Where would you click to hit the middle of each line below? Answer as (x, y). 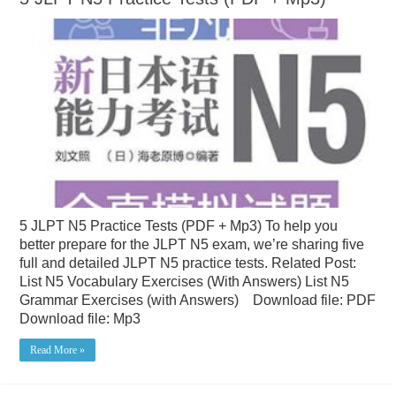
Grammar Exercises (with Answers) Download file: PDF (198, 301)
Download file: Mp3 (80, 319)
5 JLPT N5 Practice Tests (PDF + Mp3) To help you (179, 226)
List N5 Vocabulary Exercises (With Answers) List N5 (185, 282)
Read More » (58, 350)
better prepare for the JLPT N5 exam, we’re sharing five (192, 245)
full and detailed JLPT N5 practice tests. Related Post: (188, 263)
